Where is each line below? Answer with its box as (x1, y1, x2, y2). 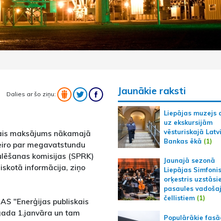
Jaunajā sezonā (163, 156, 215, 164)
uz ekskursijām (163, 118, 213, 126)
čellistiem (163, 194, 195, 202)
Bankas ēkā (163, 137, 202, 145)
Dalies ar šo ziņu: (6, 90, 57, 98)
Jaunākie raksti (117, 85, 186, 97)
